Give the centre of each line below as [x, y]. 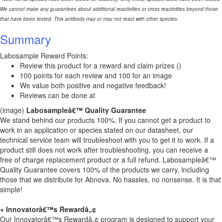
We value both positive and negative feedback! [93, 85]
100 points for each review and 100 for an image [96, 75]
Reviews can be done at [57, 95]
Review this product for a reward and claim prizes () [101, 65]
